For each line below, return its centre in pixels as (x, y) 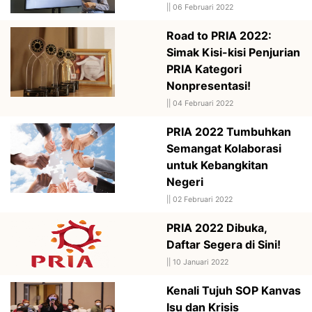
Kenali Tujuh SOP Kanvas (234, 290)
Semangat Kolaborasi (224, 148)
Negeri (185, 181)
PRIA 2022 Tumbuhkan (229, 131)
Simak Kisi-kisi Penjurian (233, 52)
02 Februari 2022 (203, 199)
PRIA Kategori (204, 69)
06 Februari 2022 (203, 7)
